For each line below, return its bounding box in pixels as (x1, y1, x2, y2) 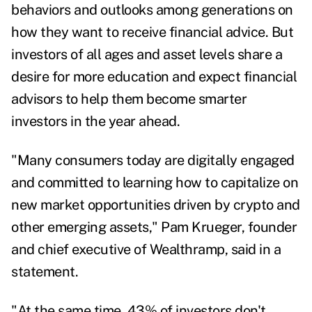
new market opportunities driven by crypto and (11, 196, 300, 214)
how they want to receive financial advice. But (11, 24, 293, 41)
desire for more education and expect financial (11, 68, 297, 86)
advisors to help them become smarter (11, 91, 247, 108)
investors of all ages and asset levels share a (11, 46, 282, 63)
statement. (11, 263, 81, 281)
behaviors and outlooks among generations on (11, 1, 293, 19)
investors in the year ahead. (11, 113, 183, 130)
